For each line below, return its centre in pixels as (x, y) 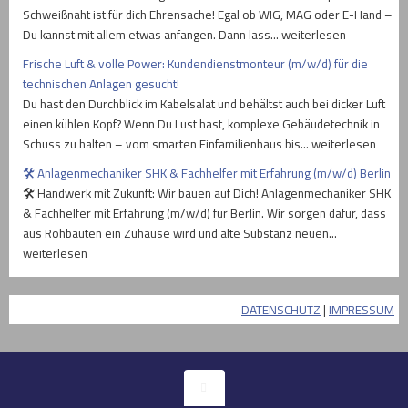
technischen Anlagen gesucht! (101, 84)
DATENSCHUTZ (281, 310)
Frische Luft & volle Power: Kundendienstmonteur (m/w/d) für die (195, 64)
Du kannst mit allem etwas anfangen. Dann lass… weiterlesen (184, 35)
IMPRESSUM (362, 310)
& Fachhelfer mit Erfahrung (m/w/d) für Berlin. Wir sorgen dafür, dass (204, 214)
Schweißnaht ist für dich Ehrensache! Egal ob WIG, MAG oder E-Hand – (208, 15)
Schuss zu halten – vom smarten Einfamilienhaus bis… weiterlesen (199, 144)
